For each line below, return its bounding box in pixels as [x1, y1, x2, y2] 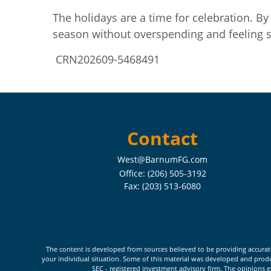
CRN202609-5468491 [53, 52, 160, 67]
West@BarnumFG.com [117, 154, 208, 165]
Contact [127, 126, 198, 151]
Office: [119, 168, 148, 179]
